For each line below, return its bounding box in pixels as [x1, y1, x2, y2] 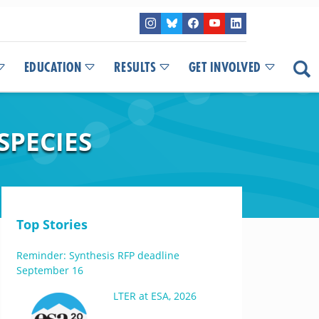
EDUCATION [23, 61, 81, 74]
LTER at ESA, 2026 [113, 289, 197, 303]
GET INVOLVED [188, 61, 261, 74]
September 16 [16, 263, 83, 277]
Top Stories [16, 216, 88, 233]
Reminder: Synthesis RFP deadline [16, 249, 179, 262]
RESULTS [113, 61, 156, 74]
